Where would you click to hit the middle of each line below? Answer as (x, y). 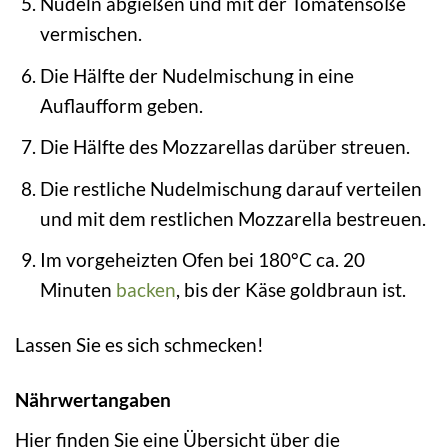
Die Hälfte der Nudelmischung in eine (196, 75)
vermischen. (90, 34)
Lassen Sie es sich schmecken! (139, 345)
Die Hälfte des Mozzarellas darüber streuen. (224, 147)
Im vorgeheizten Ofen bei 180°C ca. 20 (202, 260)
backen (145, 290)
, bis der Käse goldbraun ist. (290, 290)
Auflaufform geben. (121, 105)
